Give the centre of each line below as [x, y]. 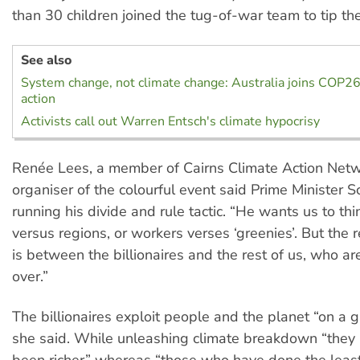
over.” [30, 277]
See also [46, 61]
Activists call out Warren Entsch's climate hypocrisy [170, 122]
